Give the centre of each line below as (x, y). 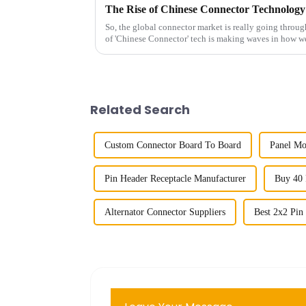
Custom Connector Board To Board (173, 145)
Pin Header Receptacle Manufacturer (175, 179)
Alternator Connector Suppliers (165, 212)
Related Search (140, 110)
